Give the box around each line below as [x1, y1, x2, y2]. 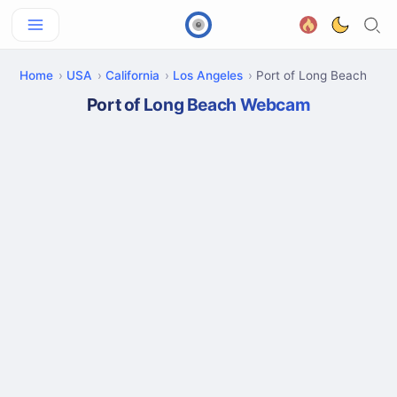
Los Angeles [173, 68, 243, 82]
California [105, 68, 160, 82]
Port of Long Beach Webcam [86, 94, 311, 115]
